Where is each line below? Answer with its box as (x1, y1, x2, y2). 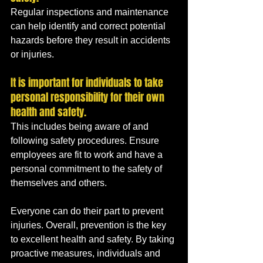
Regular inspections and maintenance (11, 6, 171, 17)
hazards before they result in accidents (11, 35, 173, 45)
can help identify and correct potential (11, 21, 168, 31)
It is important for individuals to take (11, 75, 166, 90)
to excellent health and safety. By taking (11, 234, 177, 244)
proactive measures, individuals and (11, 248, 163, 258)
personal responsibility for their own (11, 89, 167, 105)
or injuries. (11, 49, 54, 59)
